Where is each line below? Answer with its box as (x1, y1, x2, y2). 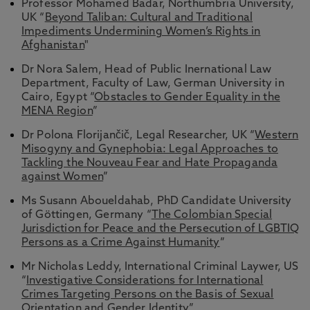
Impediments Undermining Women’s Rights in (21, 26, 261, 37)
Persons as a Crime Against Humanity (21, 237, 220, 248)
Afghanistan (21, 40, 84, 51)
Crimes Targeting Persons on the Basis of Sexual (21, 289, 274, 300)
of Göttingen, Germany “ (21, 210, 152, 221)
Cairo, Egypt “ (21, 92, 95, 103)
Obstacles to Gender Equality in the (94, 92, 280, 103)
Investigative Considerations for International (26, 275, 264, 286)
